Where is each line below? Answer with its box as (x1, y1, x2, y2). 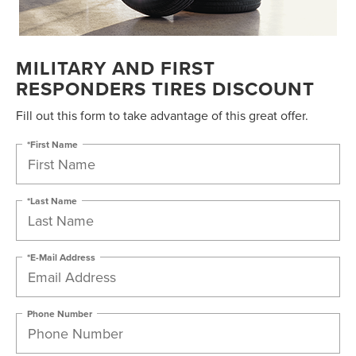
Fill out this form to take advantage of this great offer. (16, 106, 308, 125)
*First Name (27, 137, 78, 151)
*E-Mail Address (27, 250, 95, 264)
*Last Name (27, 193, 77, 207)
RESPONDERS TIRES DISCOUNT (16, 75, 315, 103)
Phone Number (27, 306, 92, 320)
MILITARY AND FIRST (16, 54, 215, 83)
